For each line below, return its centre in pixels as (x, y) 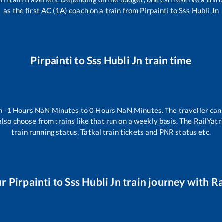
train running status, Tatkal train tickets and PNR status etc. (111, 132)
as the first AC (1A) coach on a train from (72, 11)
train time (167, 60)
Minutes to (70, 110)
